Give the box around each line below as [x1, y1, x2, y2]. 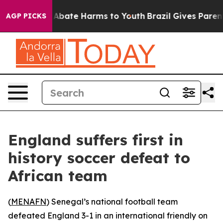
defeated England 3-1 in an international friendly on [8, 211, 208, 221]
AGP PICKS [6, 11, 46, 20]
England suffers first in [8, 130, 183, 149]
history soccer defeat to [8, 148, 190, 167]
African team [8, 166, 108, 185]
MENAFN [11, 197, 46, 207]
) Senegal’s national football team [46, 197, 178, 207]
